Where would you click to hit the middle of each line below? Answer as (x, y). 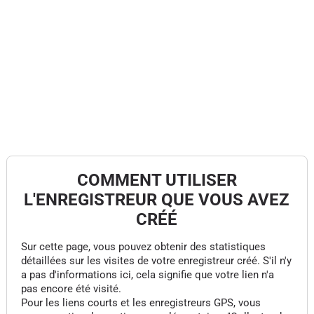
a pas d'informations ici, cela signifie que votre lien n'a (147, 275)
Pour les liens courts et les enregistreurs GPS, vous (141, 303)
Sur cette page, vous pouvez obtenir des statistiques (143, 247)
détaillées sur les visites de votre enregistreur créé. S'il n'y (156, 261)
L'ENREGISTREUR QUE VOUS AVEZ (157, 200)
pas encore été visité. (71, 289)
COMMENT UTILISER (157, 180)
